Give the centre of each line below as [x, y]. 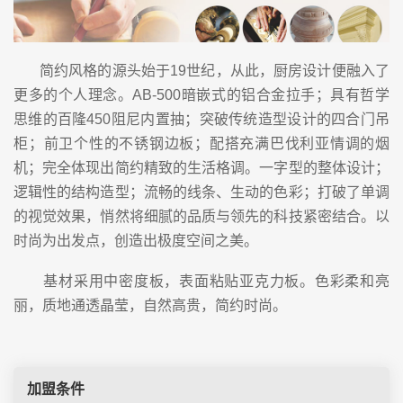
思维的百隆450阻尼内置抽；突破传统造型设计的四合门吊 [201, 119]
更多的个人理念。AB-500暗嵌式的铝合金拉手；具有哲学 [201, 94]
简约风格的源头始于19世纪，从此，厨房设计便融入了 [201, 70]
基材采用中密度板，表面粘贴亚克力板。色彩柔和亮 [201, 281]
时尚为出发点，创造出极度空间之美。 [136, 240]
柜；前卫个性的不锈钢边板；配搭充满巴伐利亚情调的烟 [201, 143]
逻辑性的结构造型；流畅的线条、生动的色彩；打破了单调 [201, 192]
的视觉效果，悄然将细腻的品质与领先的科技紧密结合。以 [201, 216]
